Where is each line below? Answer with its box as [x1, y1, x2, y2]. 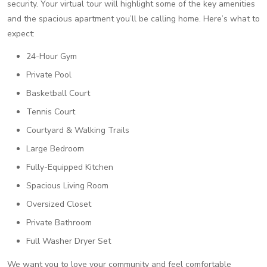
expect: [7, 28, 35, 39]
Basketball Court [26, 88, 90, 99]
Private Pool [26, 69, 72, 80]
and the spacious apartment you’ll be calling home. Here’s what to [7, 13, 260, 24]
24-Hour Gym [26, 51, 77, 62]
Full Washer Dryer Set [26, 235, 111, 247]
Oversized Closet [26, 198, 91, 210]
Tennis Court [26, 106, 75, 117]
